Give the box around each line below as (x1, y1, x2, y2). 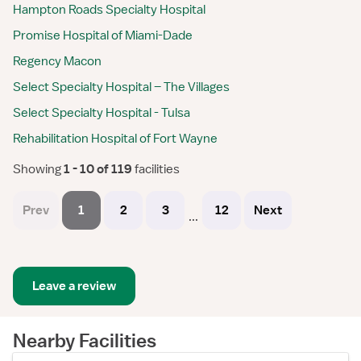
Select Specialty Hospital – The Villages (13, 79, 230, 95)
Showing (13, 161, 61, 177)
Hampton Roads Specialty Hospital (13, 2, 205, 18)
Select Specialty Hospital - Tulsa (13, 105, 190, 121)
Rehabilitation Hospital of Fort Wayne (13, 131, 218, 147)
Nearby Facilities (13, 329, 156, 351)
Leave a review (32, 278, 116, 294)
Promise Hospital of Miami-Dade (13, 27, 193, 44)
